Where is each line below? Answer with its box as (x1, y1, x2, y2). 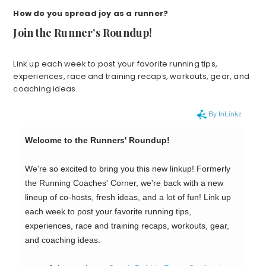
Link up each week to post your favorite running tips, (13, 58, 217, 70)
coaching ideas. (13, 83, 78, 95)
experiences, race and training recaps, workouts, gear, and (13, 71, 249, 83)
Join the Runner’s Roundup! (13, 26, 153, 40)
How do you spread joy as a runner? (13, 8, 169, 20)
